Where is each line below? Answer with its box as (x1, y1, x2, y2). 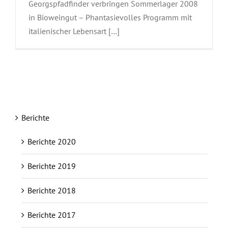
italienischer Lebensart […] (28, 25, 120, 36)
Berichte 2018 (27, 185, 76, 195)
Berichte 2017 (27, 209, 76, 220)
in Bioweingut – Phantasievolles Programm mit (28, 12, 192, 22)
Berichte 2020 (27, 136, 76, 147)
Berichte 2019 (27, 160, 76, 171)
